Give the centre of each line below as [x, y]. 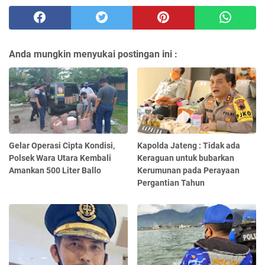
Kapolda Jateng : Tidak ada [189, 146]
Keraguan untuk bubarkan [186, 158]
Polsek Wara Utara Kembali [60, 158]
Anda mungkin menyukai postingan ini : [93, 54]
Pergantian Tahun [171, 183]
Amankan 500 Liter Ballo [55, 171]
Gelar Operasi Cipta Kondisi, [62, 146]
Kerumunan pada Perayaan [189, 171]
